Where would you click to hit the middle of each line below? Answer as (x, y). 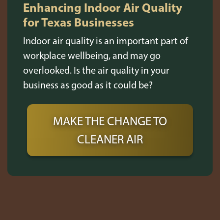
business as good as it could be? (88, 85)
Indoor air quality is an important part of (106, 41)
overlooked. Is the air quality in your (96, 70)
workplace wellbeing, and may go (92, 55)
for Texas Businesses (79, 22)
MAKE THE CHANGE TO (110, 121)
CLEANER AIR (110, 139)
